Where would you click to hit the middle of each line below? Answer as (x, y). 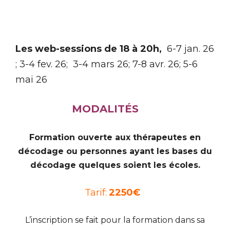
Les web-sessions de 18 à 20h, (89, 49)
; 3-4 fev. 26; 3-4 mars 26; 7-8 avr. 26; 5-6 (107, 64)
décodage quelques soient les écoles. (115, 165)
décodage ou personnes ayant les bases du (115, 151)
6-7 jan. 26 (188, 49)
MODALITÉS (105, 109)
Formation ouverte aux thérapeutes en (115, 137)
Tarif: (96, 192)
